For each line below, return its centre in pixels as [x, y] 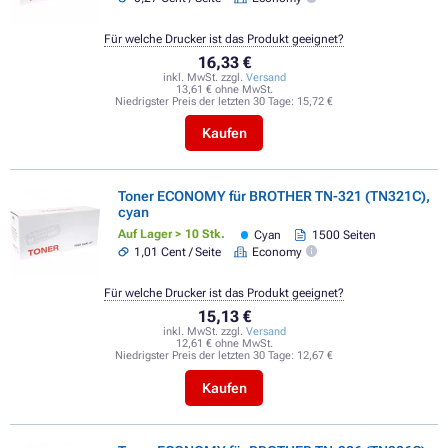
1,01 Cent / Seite [178, 252]
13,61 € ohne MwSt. [224, 89]
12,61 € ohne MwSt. [224, 344]
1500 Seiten [343, 234]
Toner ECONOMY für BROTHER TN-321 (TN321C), [274, 196]
